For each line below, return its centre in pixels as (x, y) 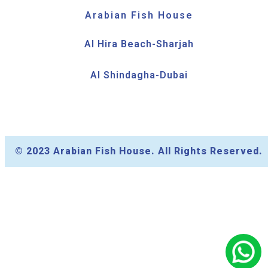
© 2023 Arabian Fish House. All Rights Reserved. (139, 151)
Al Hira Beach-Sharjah (139, 44)
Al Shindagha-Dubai (139, 75)
